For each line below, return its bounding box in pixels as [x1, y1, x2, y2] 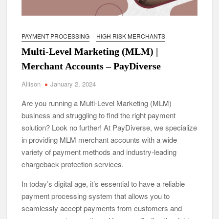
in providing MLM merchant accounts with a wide [22, 134, 177, 145]
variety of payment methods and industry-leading [22, 146, 177, 157]
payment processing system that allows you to [22, 190, 170, 201]
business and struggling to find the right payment [22, 109, 176, 120]
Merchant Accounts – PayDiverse [22, 60, 161, 71]
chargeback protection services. [22, 158, 124, 169]
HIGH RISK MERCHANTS [96, 31, 166, 40]
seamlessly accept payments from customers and [22, 202, 182, 213]
